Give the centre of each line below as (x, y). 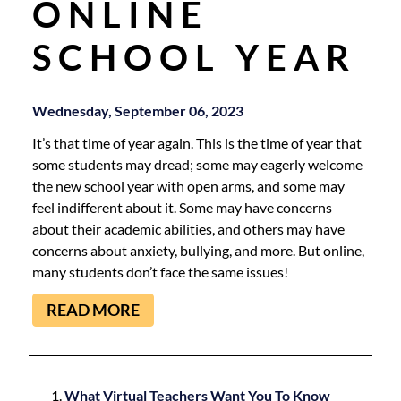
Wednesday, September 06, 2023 (138, 110)
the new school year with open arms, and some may (188, 185)
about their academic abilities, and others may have (188, 228)
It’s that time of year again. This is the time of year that (197, 142)
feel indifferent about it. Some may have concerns (182, 207)
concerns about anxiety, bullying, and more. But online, (198, 250)
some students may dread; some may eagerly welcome (197, 164)
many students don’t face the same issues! (160, 271)
